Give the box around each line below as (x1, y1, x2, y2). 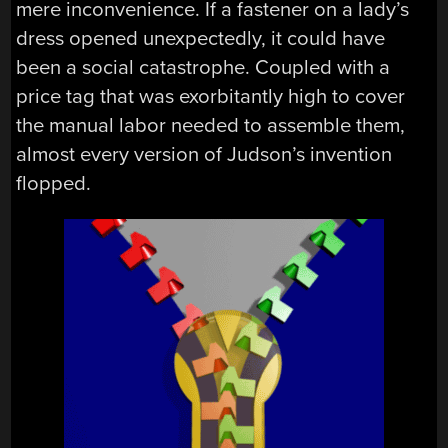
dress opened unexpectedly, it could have (16, 26, 386, 52)
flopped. (16, 171, 92, 197)
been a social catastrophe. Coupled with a (16, 55, 391, 81)
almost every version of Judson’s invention (16, 142, 393, 168)
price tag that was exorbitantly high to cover (16, 84, 406, 110)
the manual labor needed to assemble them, (16, 113, 406, 139)
